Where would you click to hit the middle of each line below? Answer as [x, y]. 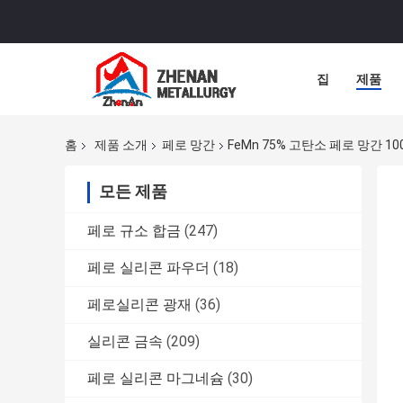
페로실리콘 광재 [139, 305]
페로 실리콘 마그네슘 [156, 379]
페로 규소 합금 [134, 231]
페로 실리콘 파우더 [148, 268]
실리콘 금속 [125, 342]
